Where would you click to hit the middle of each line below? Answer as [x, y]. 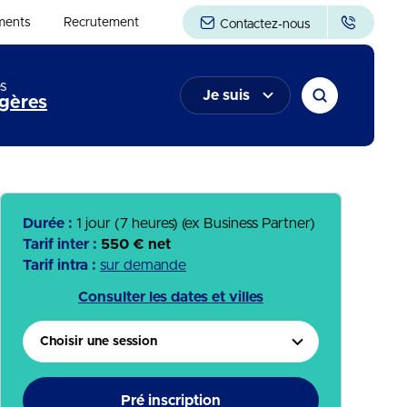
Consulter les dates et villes [171, 297]
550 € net [136, 244]
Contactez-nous [263, 25]
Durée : [50, 223]
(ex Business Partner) [248, 223]
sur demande [143, 265]
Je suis [226, 95]
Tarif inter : [62, 244]
